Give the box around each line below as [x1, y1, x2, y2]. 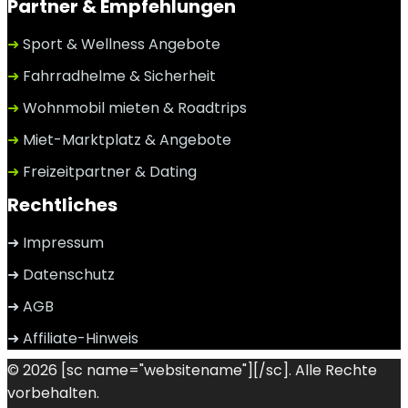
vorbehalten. [7, 382, 99, 403]
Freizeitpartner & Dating [19, 161, 197, 182]
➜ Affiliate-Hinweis [7, 328, 138, 349]
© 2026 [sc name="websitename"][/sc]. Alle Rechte [7, 360, 377, 381]
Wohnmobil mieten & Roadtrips [19, 97, 247, 118]
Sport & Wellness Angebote [19, 34, 220, 55]
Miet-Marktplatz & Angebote [19, 129, 231, 150]
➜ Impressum [7, 232, 104, 253]
